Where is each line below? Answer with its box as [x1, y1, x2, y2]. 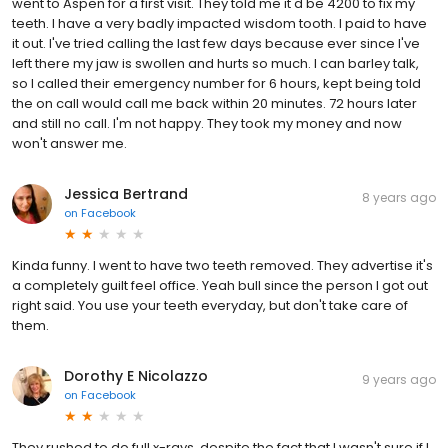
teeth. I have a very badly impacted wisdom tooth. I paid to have [12, 13, 427, 33]
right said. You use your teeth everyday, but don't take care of [12, 295, 408, 315]
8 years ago [362, 188, 436, 206]
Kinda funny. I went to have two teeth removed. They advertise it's [12, 255, 433, 275]
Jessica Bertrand [64, 183, 188, 204]
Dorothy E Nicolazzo [64, 365, 208, 386]
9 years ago [362, 370, 436, 388]
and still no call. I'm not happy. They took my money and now [12, 113, 402, 133]
